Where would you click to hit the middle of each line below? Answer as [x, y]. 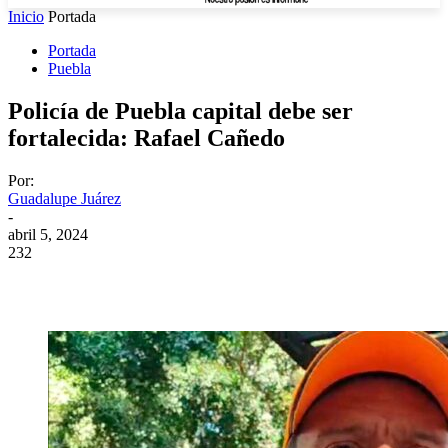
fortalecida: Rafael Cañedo [146, 137]
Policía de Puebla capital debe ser [180, 110]
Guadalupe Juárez [64, 198]
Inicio [26, 16]
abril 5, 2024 [48, 234]
